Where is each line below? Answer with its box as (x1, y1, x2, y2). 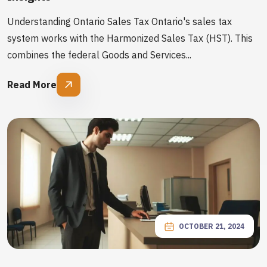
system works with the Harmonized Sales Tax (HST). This (7, 32, 253, 44)
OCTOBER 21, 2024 (179, 222, 244, 231)
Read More (7, 79, 57, 91)
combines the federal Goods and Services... (7, 49, 191, 61)
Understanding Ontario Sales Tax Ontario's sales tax (7, 15, 232, 27)
